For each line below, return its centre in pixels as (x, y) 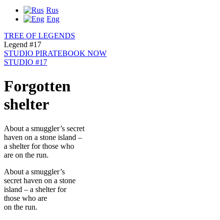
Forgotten (37, 86)
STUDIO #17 (26, 62)
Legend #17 (23, 44)
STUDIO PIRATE (33, 53)
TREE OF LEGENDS (40, 36)
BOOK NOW (84, 53)
